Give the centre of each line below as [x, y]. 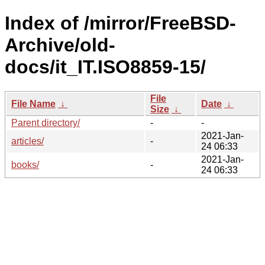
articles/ [28, 141]
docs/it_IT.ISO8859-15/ [105, 67]
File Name [33, 104]
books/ [25, 164]
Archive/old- [60, 45]
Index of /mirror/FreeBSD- [120, 23]
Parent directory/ [46, 122]
